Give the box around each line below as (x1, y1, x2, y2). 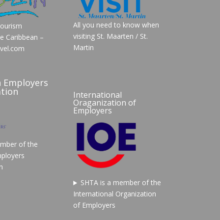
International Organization (73, 189, 157, 199)
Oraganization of (73, 97, 137, 109)
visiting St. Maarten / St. (73, 31, 148, 41)
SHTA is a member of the (81, 178, 162, 188)
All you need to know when (73, 20, 160, 30)
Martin (73, 43, 94, 53)
